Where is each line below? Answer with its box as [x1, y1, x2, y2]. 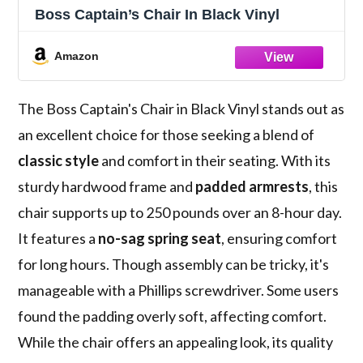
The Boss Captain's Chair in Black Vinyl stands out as [18, 100, 345, 118]
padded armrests [195, 177, 310, 196]
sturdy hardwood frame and [18, 177, 196, 196]
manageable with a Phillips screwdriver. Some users [18, 281, 340, 300]
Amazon [54, 49, 100, 62]
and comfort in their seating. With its [99, 152, 331, 170]
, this [309, 177, 339, 196]
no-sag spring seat [98, 229, 222, 248]
